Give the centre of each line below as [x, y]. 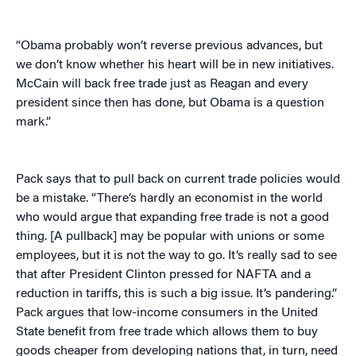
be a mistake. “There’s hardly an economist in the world [169, 199]
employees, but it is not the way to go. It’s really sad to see [176, 256]
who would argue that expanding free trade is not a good [172, 218]
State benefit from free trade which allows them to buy [167, 333]
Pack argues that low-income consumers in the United [167, 313]
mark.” [33, 123]
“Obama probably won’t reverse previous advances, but [169, 46]
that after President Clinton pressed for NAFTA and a [163, 275]
